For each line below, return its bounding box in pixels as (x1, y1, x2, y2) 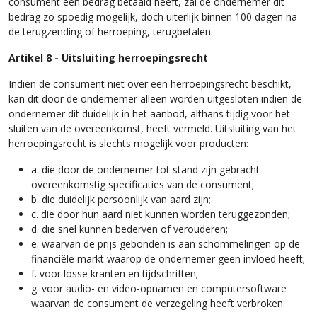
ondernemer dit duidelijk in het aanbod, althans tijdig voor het (8, 106, 290, 120)
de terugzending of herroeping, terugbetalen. (8, 24, 213, 38)
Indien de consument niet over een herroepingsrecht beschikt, (8, 76, 292, 90)
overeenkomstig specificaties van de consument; (31, 177, 254, 190)
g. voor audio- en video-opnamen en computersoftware (31, 281, 287, 294)
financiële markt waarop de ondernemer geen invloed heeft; (31, 251, 305, 265)
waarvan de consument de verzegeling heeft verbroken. (31, 296, 285, 309)
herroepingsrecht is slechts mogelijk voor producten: (8, 136, 248, 149)
